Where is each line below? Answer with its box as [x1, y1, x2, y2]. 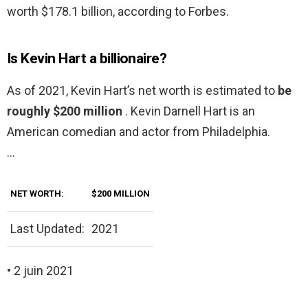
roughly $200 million [7, 104, 125, 119]
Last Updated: [10, 221, 85, 236]
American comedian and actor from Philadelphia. [7, 124, 270, 140]
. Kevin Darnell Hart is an [125, 104, 255, 119]
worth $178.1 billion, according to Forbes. [7, 4, 229, 19]
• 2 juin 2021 [7, 263, 74, 278]
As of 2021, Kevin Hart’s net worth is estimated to [7, 83, 278, 98]
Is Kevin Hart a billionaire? [7, 50, 167, 67]
